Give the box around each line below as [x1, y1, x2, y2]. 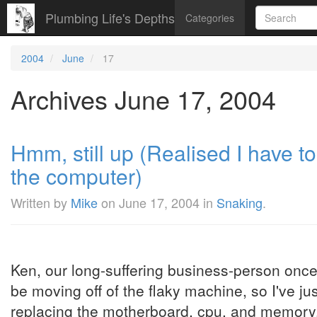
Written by [11, 193, 71, 212]
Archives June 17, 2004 [11, 81, 276, 117]
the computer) [11, 161, 142, 191]
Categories [185, 11, 234, 25]
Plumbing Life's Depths [45, 8, 175, 27]
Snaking [217, 193, 263, 212]
